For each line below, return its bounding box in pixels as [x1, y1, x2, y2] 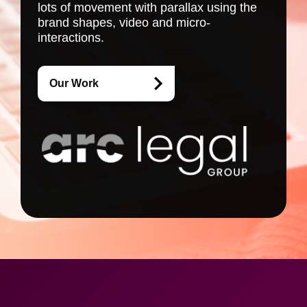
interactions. [38, 31, 104, 45]
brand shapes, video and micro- [38, 16, 210, 29]
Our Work [49, 77, 99, 89]
